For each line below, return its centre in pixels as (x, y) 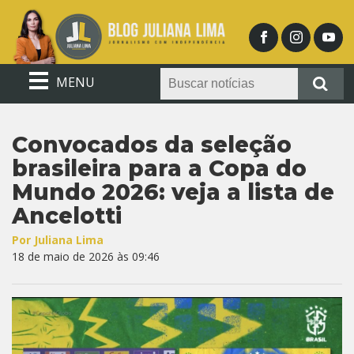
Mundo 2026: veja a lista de (173, 192)
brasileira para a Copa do (159, 168)
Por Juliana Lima (58, 240)
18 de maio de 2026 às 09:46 (86, 256)
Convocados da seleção (152, 145)
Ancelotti (67, 216)
